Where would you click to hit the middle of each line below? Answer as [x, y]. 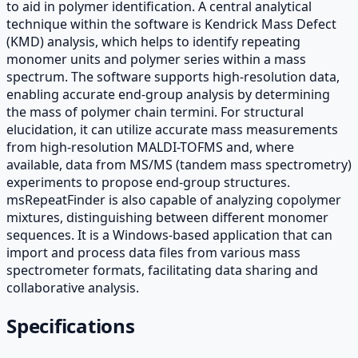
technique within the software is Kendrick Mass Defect [171, 24]
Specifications [71, 325]
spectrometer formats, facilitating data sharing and [162, 270]
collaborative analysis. [73, 287]
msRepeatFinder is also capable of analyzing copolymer [174, 199]
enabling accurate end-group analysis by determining [168, 94]
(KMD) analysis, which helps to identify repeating [153, 41]
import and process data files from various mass [153, 252]
